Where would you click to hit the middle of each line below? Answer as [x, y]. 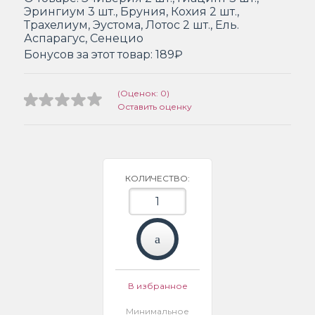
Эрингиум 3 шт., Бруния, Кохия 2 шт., [131, 11]
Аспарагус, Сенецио [84, 38]
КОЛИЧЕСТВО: [157, 178]
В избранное [157, 285]
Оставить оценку [155, 106]
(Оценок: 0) [143, 93]
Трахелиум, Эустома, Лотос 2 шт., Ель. [131, 25]
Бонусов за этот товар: [90, 54]
